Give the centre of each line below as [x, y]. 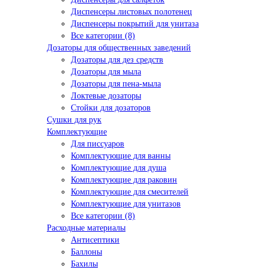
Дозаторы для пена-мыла [116, 84]
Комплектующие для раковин [124, 180]
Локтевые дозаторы [106, 96]
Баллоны [86, 252]
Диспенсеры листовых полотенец [131, 12]
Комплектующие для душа [119, 168]
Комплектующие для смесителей [130, 192]
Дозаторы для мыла [106, 72]
